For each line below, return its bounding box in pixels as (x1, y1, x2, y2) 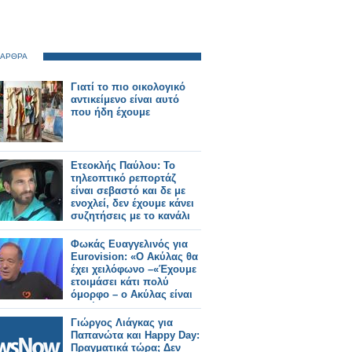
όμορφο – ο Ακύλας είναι (71, 288, 192, 300)
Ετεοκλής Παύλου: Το (71, 159, 175, 171)
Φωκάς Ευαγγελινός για (71, 238, 188, 250)
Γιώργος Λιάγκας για (71, 317, 173, 328)
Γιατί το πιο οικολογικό (71, 81, 185, 93)
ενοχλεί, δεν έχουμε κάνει (71, 197, 194, 209)
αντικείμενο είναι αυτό (71, 93, 179, 105)
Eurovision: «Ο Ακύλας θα (71, 251, 198, 262)
